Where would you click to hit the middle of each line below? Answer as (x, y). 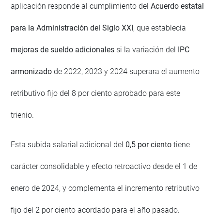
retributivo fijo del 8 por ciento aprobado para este (96, 93)
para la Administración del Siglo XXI (72, 28)
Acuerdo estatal (178, 6)
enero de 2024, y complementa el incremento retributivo (105, 188)
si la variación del (146, 49)
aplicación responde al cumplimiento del (81, 6)
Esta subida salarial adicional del (68, 144)
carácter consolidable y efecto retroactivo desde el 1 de (104, 166)
